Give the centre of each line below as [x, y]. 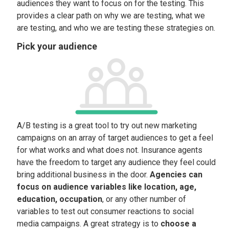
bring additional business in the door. [84, 175]
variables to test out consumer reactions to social [106, 211]
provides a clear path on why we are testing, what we [111, 16]
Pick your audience [57, 46]
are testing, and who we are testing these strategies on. [116, 28]
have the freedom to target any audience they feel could [117, 162]
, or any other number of [144, 199]
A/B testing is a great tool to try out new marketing [107, 125]
